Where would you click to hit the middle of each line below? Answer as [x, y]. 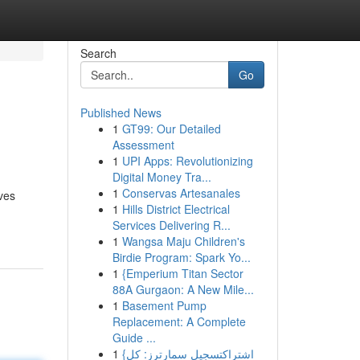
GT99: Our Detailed [171, 129]
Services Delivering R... [171, 225]
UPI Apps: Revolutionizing [187, 161]
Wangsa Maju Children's [183, 241]
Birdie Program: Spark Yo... [181, 257]
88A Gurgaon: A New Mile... [183, 289]
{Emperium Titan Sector [182, 273]
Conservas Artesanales [181, 193]
